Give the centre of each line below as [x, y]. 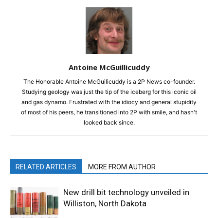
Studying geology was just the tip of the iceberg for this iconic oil [109, 91]
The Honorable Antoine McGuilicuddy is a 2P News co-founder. [109, 81]
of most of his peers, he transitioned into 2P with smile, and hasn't [109, 112]
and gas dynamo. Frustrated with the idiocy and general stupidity [109, 102]
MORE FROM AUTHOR [122, 167]
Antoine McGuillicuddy [109, 67]
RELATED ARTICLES [46, 167]
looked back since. [109, 122]
